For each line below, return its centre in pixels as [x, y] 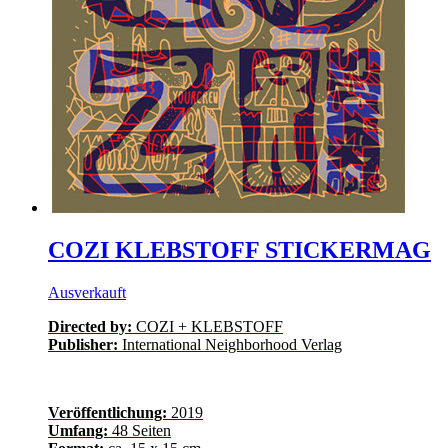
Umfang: [78, 430]
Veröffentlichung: [107, 412]
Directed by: [92, 326]
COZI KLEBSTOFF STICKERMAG [239, 249]
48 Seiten [139, 430]
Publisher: [83, 344]
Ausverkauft [87, 292]
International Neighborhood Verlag [230, 344]
